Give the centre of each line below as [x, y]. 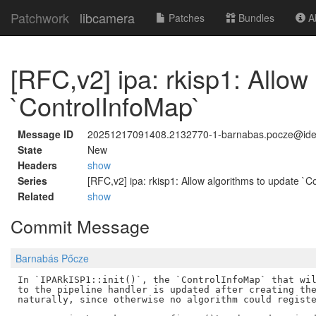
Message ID [45, 134]
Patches [185, 18]
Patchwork [40, 18]
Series [32, 181]
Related [36, 196]
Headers [37, 165]
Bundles [255, 18]
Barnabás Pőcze [52, 259]
